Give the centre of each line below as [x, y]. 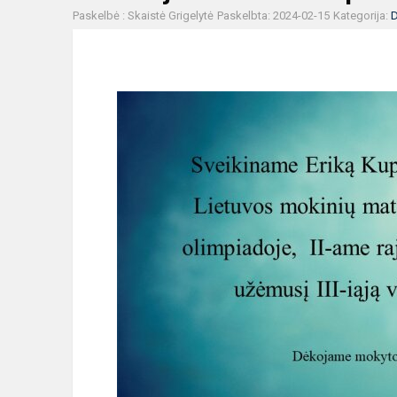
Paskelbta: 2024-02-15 [273, 16]
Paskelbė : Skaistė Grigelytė [143, 16]
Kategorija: [362, 16]
